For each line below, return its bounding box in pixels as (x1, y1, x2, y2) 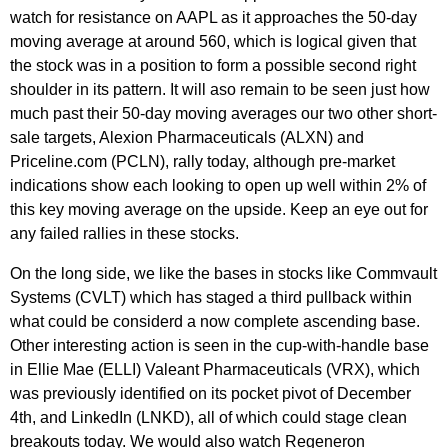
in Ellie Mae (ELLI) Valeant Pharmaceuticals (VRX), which (10, 361, 420, 378)
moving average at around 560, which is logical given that (10, 33, 416, 50)
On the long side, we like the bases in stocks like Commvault (10, 265, 437, 282)
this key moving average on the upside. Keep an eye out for (10, 201, 428, 218)
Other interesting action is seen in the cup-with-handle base (10, 337, 429, 354)
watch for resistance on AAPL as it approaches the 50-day (10, 9, 417, 26)
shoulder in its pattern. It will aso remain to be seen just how (10, 81, 430, 98)
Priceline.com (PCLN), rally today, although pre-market (10, 153, 395, 170)
